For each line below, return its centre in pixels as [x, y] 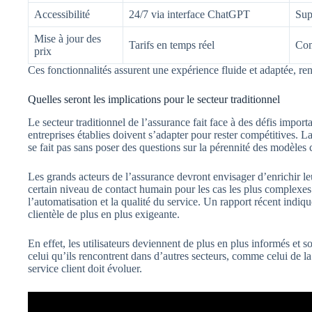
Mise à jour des [68, 38]
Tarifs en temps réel [172, 45]
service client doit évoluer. [85, 268]
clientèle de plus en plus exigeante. [104, 214]
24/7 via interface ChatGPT [189, 14]
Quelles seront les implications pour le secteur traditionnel [154, 99]
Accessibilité [62, 14]
